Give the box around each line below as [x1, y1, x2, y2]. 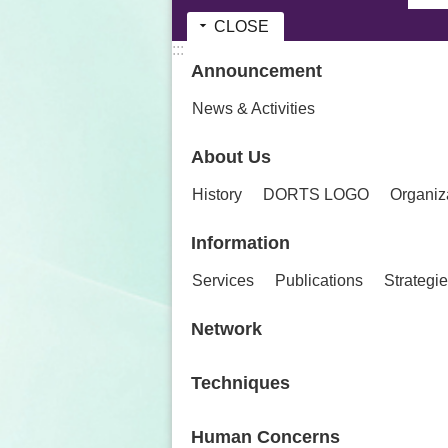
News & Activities [192, 100, 315, 118]
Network [191, 319, 262, 340]
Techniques [191, 373, 290, 394]
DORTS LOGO [263, 186, 369, 204]
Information [191, 233, 290, 254]
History [192, 186, 242, 204]
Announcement [191, 61, 322, 82]
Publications [275, 272, 363, 290]
